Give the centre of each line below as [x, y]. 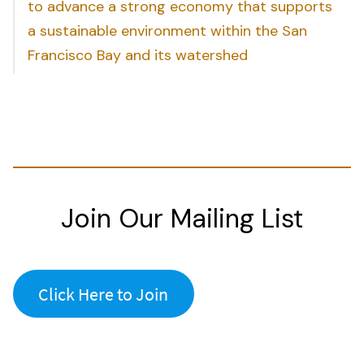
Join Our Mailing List [182, 219]
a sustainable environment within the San [167, 31]
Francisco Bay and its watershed [138, 56]
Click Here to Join [104, 294]
